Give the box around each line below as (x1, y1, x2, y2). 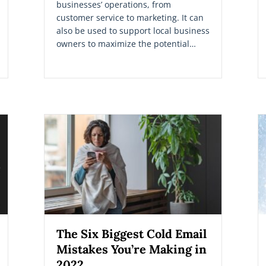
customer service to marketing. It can (56, 11, 204, 23)
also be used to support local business (56, 24, 210, 36)
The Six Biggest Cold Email (56, 226, 207, 241)
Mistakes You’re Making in (56, 241, 207, 256)
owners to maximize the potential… (56, 37, 196, 49)
